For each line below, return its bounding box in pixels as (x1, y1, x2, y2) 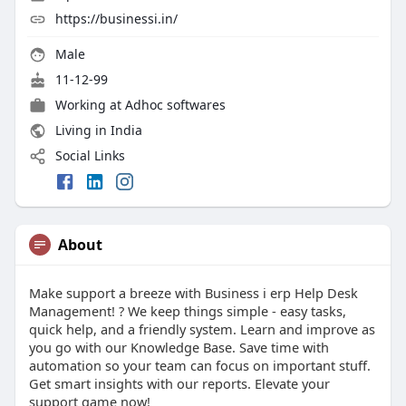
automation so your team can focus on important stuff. (28, 355, 371, 374)
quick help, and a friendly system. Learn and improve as (28, 319, 375, 338)
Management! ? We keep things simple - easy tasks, (28, 301, 346, 320)
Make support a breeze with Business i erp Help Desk (28, 283, 358, 302)
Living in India (51, 121, 142, 140)
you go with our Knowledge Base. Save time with (28, 337, 329, 356)
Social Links (51, 147, 125, 165)
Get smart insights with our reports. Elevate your (28, 373, 330, 392)
